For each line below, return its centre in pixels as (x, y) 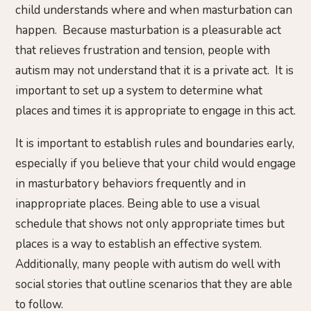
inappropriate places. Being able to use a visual (137, 204)
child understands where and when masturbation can (154, 10)
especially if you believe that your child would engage (155, 164)
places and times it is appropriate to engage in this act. (155, 110)
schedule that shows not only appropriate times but (150, 224)
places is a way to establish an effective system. (140, 244)
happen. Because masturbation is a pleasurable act (148, 30)
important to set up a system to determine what (139, 90)
